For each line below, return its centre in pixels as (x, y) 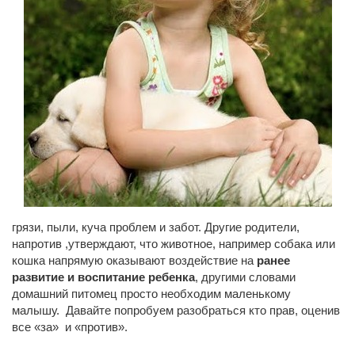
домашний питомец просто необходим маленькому (151, 294)
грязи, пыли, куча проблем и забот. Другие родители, (156, 227)
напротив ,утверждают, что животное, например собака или (174, 244)
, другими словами (245, 277)
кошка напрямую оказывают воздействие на (134, 260)
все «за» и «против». (70, 327)
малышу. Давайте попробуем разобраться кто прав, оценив (176, 310)
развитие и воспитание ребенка (103, 277)
